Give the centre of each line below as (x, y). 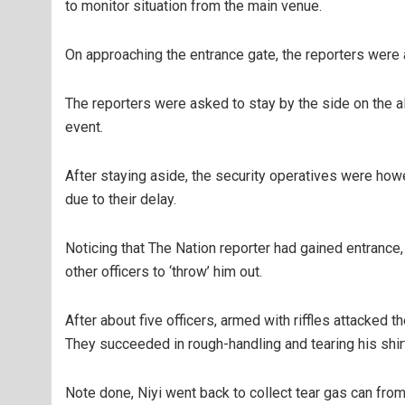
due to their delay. (121, 199)
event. (84, 127)
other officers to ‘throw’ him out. (164, 272)
